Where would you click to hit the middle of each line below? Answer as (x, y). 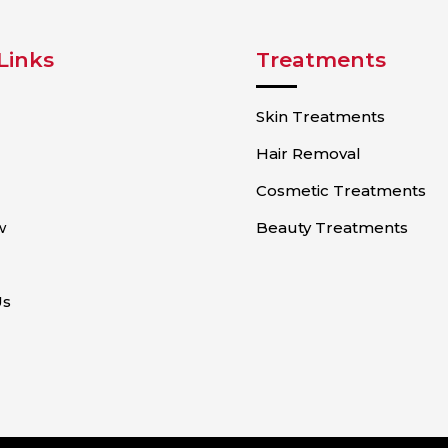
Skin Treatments (321, 116)
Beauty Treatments (332, 227)
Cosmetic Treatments (341, 190)
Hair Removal (309, 153)
